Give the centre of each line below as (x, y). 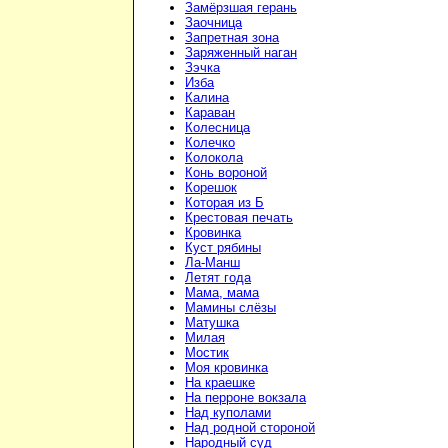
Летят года (218, 278)
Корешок (211, 188)
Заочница (213, 23)
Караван (210, 113)
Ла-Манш (212, 263)
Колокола (214, 158)
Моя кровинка (226, 368)
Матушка (212, 323)
